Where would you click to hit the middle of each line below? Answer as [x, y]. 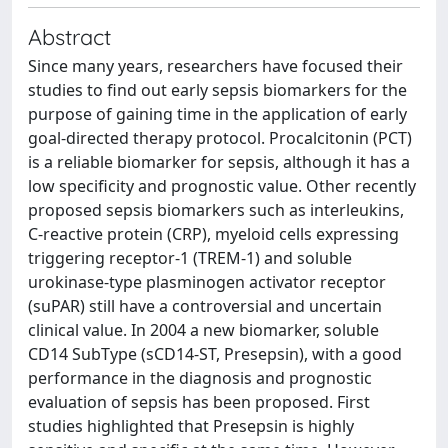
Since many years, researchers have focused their [215, 66]
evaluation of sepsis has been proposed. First [199, 402]
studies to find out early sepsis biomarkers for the [217, 90]
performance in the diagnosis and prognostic [200, 378]
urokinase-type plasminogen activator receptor [207, 282]
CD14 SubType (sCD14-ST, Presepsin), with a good [215, 354]
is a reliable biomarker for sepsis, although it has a [219, 162]
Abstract [69, 36]
